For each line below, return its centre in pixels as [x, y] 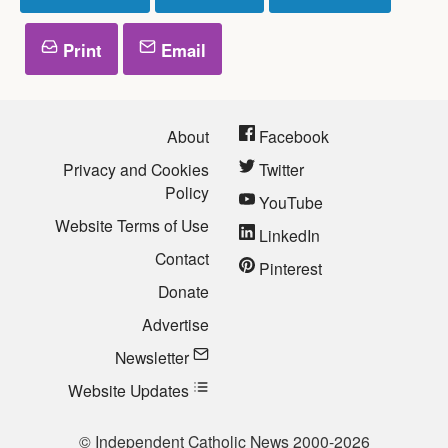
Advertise [175, 323]
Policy [187, 191]
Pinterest [288, 267]
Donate [183, 290]
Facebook [292, 135]
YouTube [289, 201]
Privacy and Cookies [136, 168]
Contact [182, 257]
